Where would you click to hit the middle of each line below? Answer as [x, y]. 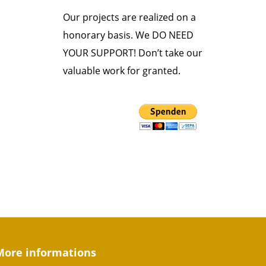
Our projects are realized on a [129, 17]
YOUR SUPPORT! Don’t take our [133, 53]
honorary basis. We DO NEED [128, 35]
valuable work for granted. [122, 71]
